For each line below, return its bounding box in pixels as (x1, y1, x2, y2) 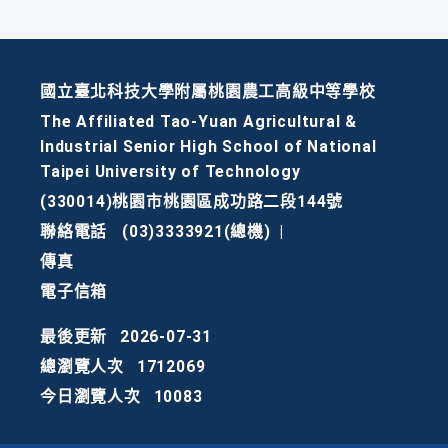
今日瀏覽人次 (40, 387, 141, 407)
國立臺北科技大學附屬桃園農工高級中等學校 (40, 82, 376, 102)
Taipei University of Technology (40, 162, 301, 182)
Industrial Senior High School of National (40, 137, 377, 157)
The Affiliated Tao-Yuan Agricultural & (40, 112, 358, 132)
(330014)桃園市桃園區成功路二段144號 (40, 192, 344, 212)
